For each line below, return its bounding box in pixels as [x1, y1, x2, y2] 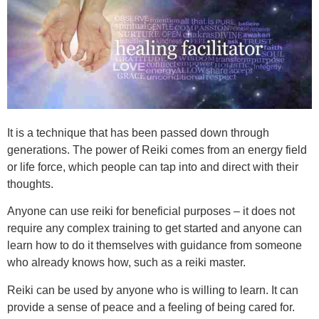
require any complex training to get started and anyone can [7, 222, 302, 235]
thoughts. [7, 177, 53, 190]
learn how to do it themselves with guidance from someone [7, 239, 302, 252]
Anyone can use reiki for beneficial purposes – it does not [7, 205, 295, 218]
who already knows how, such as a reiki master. [7, 256, 246, 269]
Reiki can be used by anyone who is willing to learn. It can [7, 283, 298, 296]
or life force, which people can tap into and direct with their [7, 160, 298, 173]
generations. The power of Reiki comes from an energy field [7, 143, 307, 156]
